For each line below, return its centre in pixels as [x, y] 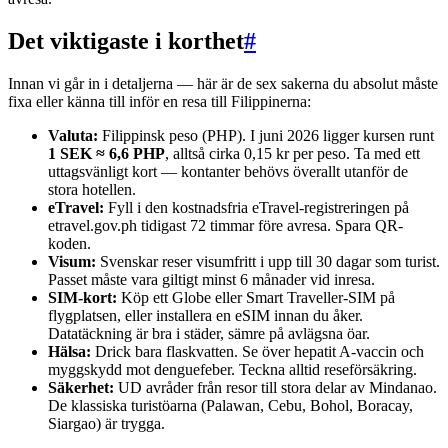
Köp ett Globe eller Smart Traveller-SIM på [256, 297]
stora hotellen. [92, 189]
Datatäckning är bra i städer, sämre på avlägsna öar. [209, 333]
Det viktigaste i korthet [126, 40]
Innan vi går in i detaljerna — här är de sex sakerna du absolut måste [223, 83]
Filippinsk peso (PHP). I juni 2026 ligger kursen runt [266, 135]
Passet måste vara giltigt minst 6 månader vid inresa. [211, 279]
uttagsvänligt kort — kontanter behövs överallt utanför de [228, 171]
